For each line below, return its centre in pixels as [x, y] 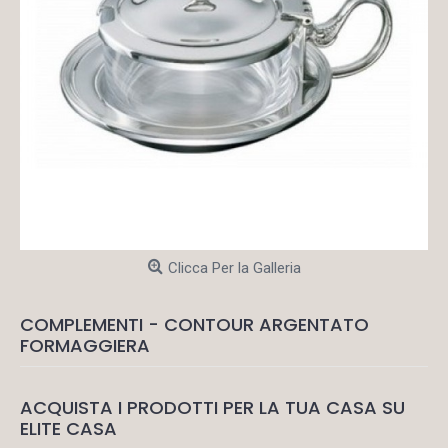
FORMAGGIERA [85, 345]
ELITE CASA [68, 428]
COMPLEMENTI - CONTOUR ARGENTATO [194, 324]
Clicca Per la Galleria [234, 268]
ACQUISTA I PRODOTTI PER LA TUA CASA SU [212, 407]
